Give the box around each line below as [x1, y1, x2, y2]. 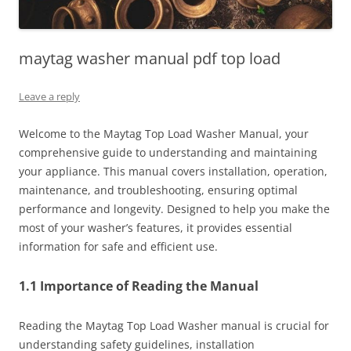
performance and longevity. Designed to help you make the [19, 201, 330, 216]
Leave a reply [19, 89, 80, 103]
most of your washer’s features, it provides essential [19, 219, 292, 235]
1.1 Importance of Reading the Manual [19, 277, 259, 295]
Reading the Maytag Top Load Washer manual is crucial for [19, 317, 329, 333]
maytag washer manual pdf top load [19, 47, 280, 69]
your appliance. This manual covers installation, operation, [19, 163, 327, 179]
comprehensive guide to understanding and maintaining [19, 144, 317, 160]
